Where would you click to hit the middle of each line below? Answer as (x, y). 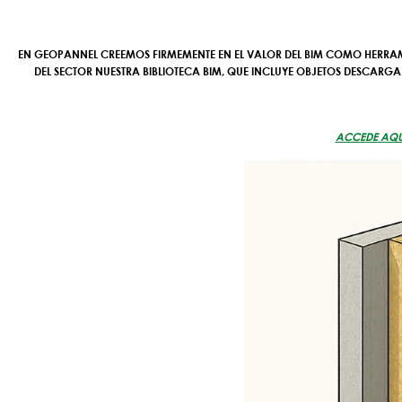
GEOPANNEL (67, 54)
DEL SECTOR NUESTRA (88, 71)
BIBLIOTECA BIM (182, 71)
